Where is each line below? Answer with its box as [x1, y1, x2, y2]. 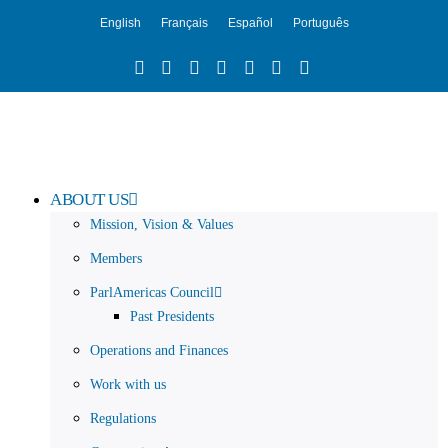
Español [227, 15, 273, 30]
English [99, 15, 141, 30]
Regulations [90, 410, 156, 426]
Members [90, 250, 142, 266]
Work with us [90, 376, 166, 392]
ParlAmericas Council [90, 284, 214, 300]
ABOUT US [50, 189, 128, 209]
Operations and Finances [90, 342, 228, 358]
